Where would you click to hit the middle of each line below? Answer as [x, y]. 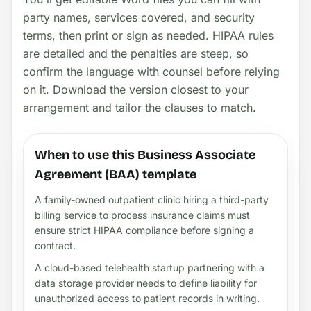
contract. [55, 245]
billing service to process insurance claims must [142, 215]
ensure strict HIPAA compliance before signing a [144, 230]
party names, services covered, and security [139, 17]
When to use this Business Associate [145, 154]
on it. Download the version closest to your [136, 89]
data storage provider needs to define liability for [146, 283]
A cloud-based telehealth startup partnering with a [150, 267]
